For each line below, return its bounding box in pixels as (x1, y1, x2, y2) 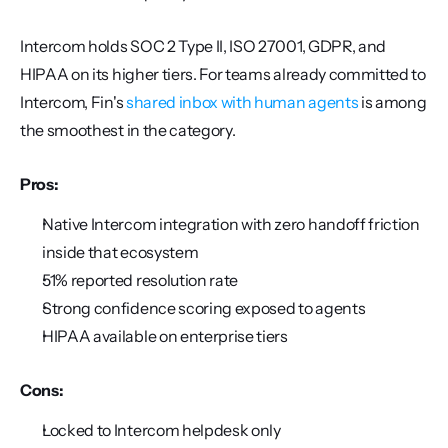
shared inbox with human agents (125, 92, 359, 112)
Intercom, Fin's (20, 92, 126, 112)
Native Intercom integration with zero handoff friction (42, 214, 420, 234)
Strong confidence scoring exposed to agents (42, 298, 366, 318)
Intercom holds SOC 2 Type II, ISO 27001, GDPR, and (20, 36, 386, 56)
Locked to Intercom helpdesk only (42, 420, 281, 440)
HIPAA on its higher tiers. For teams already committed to (20, 64, 426, 84)
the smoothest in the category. (20, 120, 236, 140)
